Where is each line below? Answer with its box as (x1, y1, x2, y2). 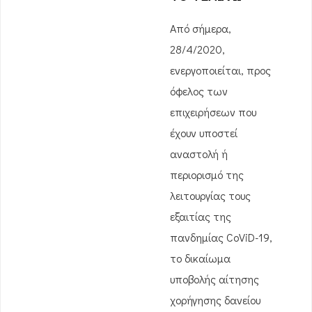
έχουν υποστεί (170, 125, 237, 140)
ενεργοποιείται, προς (170, 63, 271, 77)
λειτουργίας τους (170, 188, 251, 203)
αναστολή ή (170, 146, 228, 161)
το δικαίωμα (170, 251, 231, 265)
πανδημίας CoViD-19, (170, 230, 272, 244)
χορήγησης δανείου (170, 292, 260, 307)
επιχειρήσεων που (170, 104, 256, 119)
